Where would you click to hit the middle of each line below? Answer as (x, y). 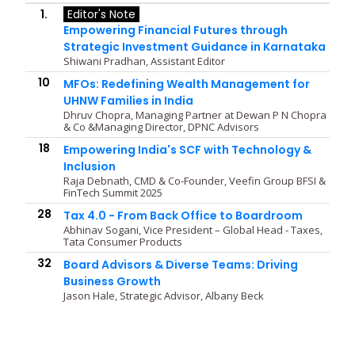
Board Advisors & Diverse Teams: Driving (180, 264)
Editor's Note (101, 14)
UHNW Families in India (128, 100)
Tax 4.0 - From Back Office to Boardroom (183, 215)
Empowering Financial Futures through (175, 30)
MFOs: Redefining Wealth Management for (186, 84)
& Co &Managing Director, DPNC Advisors (161, 126)
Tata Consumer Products (122, 241)
